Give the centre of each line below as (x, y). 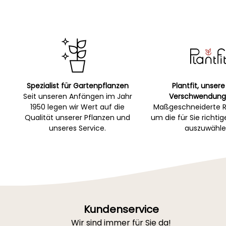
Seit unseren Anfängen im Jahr (77, 97)
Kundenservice (121, 210)
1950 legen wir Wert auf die (78, 107)
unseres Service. (78, 128)
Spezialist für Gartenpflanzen (77, 86)
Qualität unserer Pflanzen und (78, 118)
